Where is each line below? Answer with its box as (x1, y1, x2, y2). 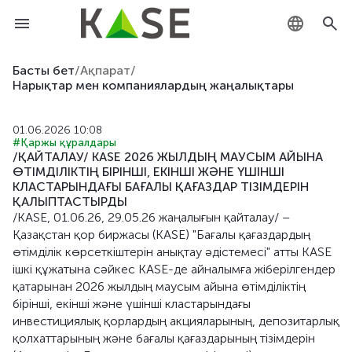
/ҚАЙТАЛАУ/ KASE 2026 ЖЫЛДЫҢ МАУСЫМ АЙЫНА (13, 149, 323, 164)
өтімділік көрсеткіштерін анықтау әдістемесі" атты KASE (13, 244, 332, 259)
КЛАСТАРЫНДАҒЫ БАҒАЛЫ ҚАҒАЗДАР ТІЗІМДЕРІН (13, 179, 309, 194)
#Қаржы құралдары (13, 136, 116, 149)
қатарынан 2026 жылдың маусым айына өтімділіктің (13, 279, 306, 294)
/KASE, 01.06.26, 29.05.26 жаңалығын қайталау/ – (13, 210, 290, 225)
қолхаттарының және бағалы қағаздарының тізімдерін (13, 331, 315, 346)
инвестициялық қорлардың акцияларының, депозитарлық (13, 313, 339, 328)
